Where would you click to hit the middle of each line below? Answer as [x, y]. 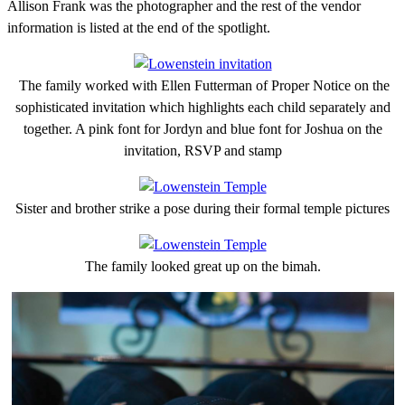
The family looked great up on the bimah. [202, 266]
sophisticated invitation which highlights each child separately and [202, 107]
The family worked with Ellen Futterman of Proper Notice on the [202, 85]
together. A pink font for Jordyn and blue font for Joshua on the [202, 128]
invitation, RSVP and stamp [202, 150]
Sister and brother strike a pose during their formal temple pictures [202, 208]
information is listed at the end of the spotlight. [139, 27]
